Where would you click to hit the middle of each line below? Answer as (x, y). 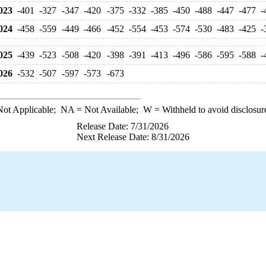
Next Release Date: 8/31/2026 (133, 137)
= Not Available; (108, 110)
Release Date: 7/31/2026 (123, 126)
